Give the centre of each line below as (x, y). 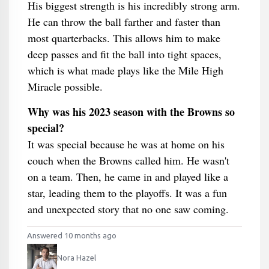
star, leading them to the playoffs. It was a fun (127, 193)
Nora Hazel (77, 258)
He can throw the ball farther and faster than (124, 22)
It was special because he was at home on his (126, 144)
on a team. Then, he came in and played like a (128, 177)
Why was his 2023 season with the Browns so (131, 112)
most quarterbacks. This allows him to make (124, 38)
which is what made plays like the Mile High (125, 70)
